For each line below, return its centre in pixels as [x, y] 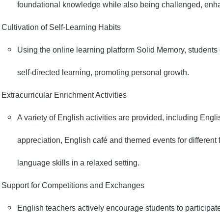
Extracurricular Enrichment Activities [64, 95]
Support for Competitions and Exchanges [73, 185]
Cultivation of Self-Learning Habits [61, 27]
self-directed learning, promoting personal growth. [103, 72]
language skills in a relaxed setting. [78, 163]
